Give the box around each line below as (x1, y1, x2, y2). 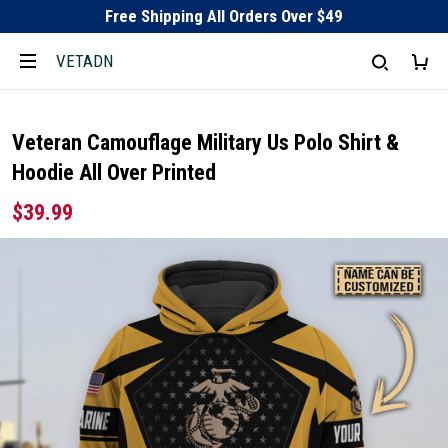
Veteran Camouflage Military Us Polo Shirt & (12, 130, 399, 155)
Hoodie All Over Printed (12, 160, 216, 185)
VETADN (56, 50, 113, 71)
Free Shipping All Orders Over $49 (105, 6, 343, 26)
